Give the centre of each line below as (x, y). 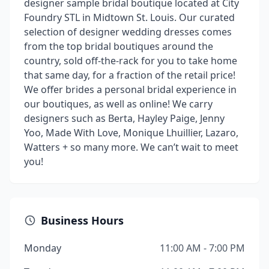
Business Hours (82, 220)
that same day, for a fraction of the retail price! (130, 75)
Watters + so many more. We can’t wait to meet (131, 147)
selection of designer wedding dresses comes (128, 32)
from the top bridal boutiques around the (119, 46)
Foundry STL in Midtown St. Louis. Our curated (129, 17)
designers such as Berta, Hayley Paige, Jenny (124, 118)
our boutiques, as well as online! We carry (118, 104)
